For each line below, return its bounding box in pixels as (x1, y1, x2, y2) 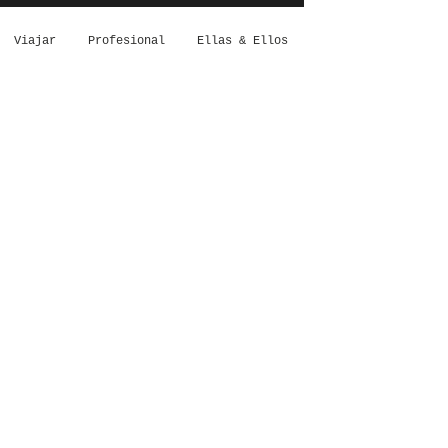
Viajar (14, 34, 56, 48)
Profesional (88, 34, 165, 48)
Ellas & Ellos (197, 34, 288, 48)
